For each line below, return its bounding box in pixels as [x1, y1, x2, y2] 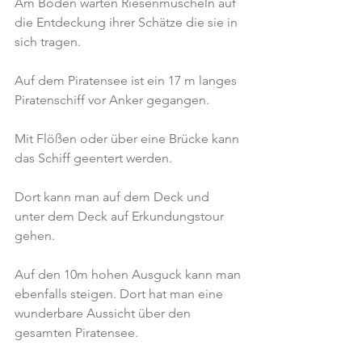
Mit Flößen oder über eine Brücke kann [15, 131, 242, 146]
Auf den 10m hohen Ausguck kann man [15, 267, 244, 282]
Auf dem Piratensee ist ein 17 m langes [15, 73, 240, 88]
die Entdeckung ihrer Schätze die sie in [15, 15, 241, 30]
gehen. [15, 228, 55, 243]
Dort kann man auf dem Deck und [15, 189, 213, 204]
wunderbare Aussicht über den [15, 305, 194, 321]
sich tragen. [15, 34, 81, 49]
